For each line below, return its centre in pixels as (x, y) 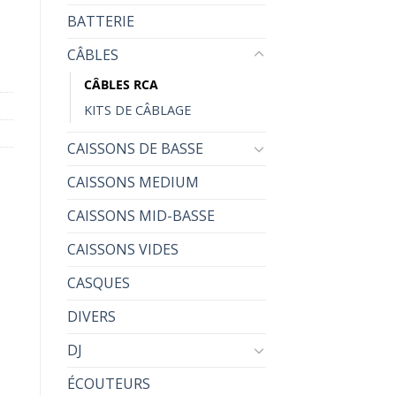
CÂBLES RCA (121, 84)
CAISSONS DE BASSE (135, 148)
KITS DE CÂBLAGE (137, 110)
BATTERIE (101, 21)
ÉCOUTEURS (109, 383)
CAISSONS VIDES (123, 249)
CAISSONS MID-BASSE (141, 215)
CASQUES (99, 282)
